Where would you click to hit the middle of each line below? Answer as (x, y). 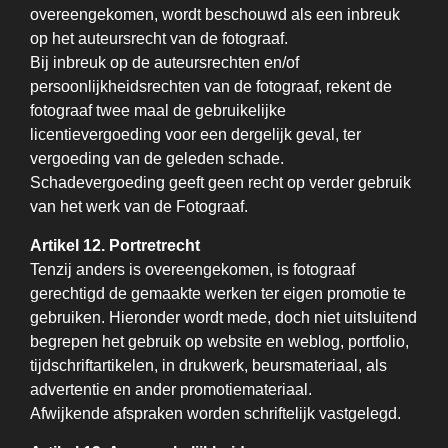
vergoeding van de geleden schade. (157, 158)
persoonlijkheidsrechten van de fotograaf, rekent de (211, 86)
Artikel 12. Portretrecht (115, 245)
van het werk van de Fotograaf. (139, 206)
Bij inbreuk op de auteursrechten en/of (164, 62)
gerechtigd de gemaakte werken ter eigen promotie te (218, 293)
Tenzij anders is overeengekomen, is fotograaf (192, 269)
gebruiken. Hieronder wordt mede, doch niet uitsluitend (223, 317)
